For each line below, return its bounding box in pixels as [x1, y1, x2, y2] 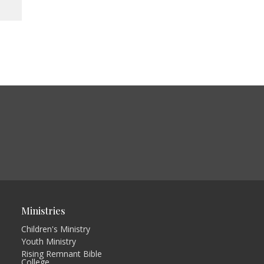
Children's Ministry [21, 223, 90, 235]
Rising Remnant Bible [21, 247, 102, 259]
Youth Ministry [21, 235, 76, 247]
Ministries [21, 204, 65, 217]
